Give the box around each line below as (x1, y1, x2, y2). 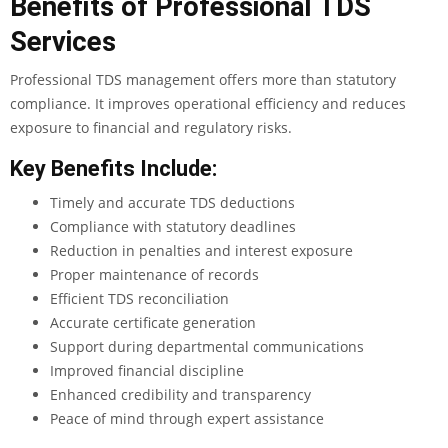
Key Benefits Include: (10, 156, 217, 182)
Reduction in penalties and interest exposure (50, 241, 353, 261)
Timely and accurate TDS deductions (50, 193, 295, 213)
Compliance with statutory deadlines (50, 217, 296, 237)
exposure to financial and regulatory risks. (10, 118, 292, 138)
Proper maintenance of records (50, 265, 259, 285)
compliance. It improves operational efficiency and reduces (10, 94, 406, 114)
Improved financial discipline (50, 361, 244, 381)
